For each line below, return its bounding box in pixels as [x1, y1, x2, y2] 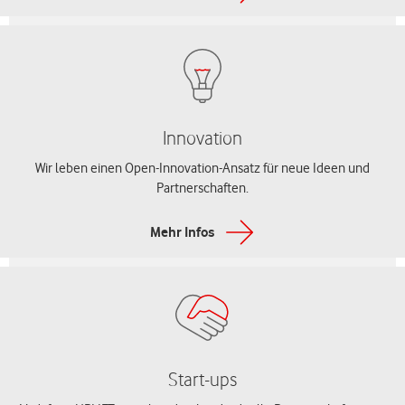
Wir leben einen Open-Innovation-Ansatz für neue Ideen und [35, 160, 370, 176]
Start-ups [168, 368, 237, 391]
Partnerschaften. [156, 180, 249, 196]
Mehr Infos [149, 223, 214, 240]
